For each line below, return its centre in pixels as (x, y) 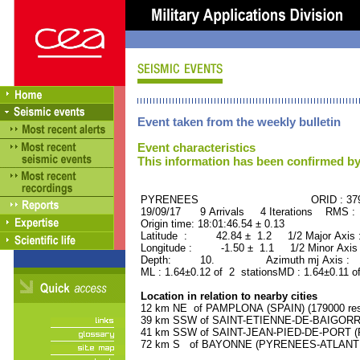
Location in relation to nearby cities (227, 296)
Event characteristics (196, 147)
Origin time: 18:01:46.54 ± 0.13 (211, 224)
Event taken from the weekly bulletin (239, 122)
